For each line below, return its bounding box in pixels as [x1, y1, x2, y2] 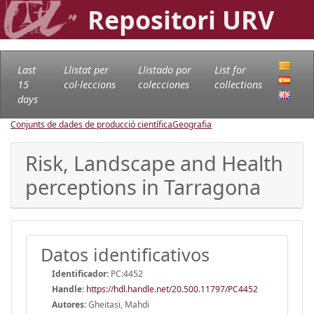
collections [214, 77, 262, 91]
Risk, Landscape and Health [25, 149, 283, 177]
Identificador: [52, 267, 109, 280]
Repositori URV [88, 3, 274, 36]
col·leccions [63, 77, 116, 91]
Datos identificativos [41, 242, 210, 266]
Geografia [172, 118, 212, 130]
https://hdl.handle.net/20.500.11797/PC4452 [86, 282, 258, 295]
